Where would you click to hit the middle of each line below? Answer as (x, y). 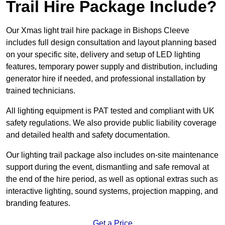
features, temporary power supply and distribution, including (112, 67)
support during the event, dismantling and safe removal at (107, 167)
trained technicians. (41, 91)
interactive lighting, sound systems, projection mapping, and (112, 191)
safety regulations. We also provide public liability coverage (111, 123)
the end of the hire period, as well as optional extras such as (112, 179)
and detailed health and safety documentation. (88, 135)
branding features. (38, 203)
